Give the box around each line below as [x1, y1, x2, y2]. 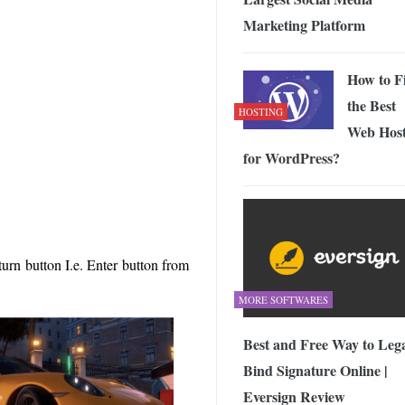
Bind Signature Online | [243, 360, 388, 381]
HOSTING [239, 104, 283, 118]
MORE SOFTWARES [239, 293, 328, 307]
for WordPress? [243, 146, 340, 168]
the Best [347, 94, 396, 116]
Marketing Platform [243, 14, 365, 35]
